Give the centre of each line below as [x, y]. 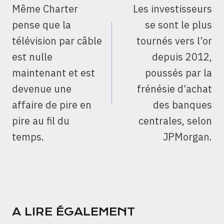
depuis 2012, [182, 57]
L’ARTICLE [44, 14]
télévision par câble [57, 41]
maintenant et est [53, 73]
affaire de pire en [52, 105]
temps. [28, 137]
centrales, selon [175, 121]
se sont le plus [178, 25]
